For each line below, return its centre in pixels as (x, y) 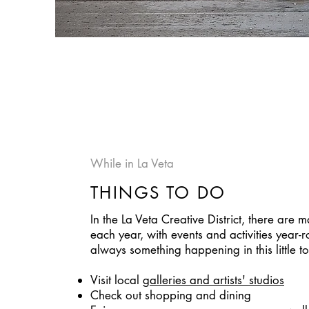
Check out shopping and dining (171, 295)
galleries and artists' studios (213, 280)
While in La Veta (132, 163)
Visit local (117, 280)
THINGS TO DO (158, 193)
